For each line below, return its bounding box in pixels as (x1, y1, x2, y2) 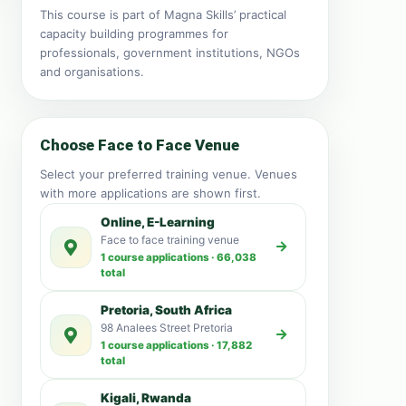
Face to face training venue (101, 233, 239, 246)
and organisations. (40, 64, 144, 79)
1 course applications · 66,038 (101, 251, 256, 264)
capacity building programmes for (40, 26, 228, 41)
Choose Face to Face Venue (40, 136, 239, 154)
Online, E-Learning (101, 215, 215, 229)
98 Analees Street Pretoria (101, 321, 233, 334)
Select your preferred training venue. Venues (40, 167, 297, 181)
